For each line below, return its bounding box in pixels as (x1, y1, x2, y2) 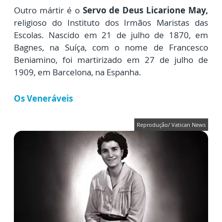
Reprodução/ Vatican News (137, 121, 206, 129)
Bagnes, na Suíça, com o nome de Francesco (14, 42, 208, 54)
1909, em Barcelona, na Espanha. (14, 66, 141, 78)
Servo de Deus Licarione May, (82, 4, 208, 16)
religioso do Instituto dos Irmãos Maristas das (14, 17, 208, 29)
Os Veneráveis (14, 93, 73, 105)
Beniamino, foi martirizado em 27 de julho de (14, 54, 208, 66)
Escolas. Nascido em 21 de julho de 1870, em (14, 29, 208, 41)
